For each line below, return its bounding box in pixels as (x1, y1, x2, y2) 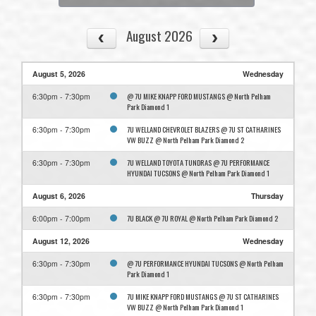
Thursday (251, 190, 284, 202)
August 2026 (126, 25, 193, 46)
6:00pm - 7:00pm (32, 213, 90, 224)
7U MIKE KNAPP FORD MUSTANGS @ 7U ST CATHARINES (127, 291, 279, 303)
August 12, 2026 (32, 236, 90, 247)
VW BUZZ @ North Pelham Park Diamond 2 (127, 134, 244, 146)
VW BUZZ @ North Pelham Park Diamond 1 (127, 301, 243, 313)
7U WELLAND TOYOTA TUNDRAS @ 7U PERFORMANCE (127, 157, 269, 169)
